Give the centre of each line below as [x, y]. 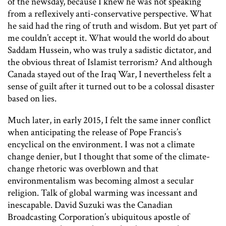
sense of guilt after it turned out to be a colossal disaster [111, 86]
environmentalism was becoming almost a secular [101, 181]
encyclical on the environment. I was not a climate [101, 144]
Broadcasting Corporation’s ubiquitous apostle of [99, 217]
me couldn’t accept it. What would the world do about [108, 38]
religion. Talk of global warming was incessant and [102, 193]
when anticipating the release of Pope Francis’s [95, 132]
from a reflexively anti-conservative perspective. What [110, 14]
